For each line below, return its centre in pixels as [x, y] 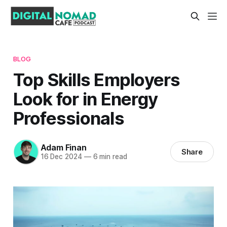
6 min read [109, 157]
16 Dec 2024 [61, 157]
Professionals [68, 118]
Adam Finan [63, 148]
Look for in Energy [85, 99]
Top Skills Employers [97, 79]
